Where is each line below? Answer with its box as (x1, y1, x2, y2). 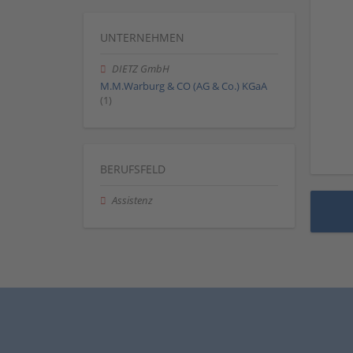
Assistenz (112, 194, 154, 208)
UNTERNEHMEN (100, 29, 184, 45)
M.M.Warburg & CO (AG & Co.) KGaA (100, 79, 267, 93)
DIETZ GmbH (112, 61, 170, 76)
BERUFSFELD (100, 162, 165, 177)
